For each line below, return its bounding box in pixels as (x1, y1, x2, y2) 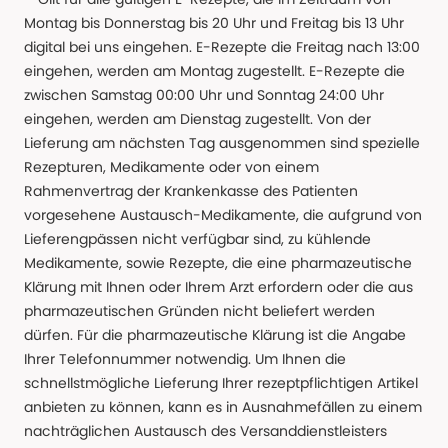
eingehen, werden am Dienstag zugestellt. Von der (24, 109, 371, 130)
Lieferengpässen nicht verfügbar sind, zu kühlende (24, 229, 371, 250)
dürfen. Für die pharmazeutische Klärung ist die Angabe (24, 325, 406, 346)
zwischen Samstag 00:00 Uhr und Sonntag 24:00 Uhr (24, 85, 384, 106)
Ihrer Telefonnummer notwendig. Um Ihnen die (24, 349, 346, 370)
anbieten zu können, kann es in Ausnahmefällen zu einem (24, 397, 422, 418)
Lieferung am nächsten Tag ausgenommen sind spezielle (24, 133, 420, 154)
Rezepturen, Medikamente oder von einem (24, 157, 319, 178)
